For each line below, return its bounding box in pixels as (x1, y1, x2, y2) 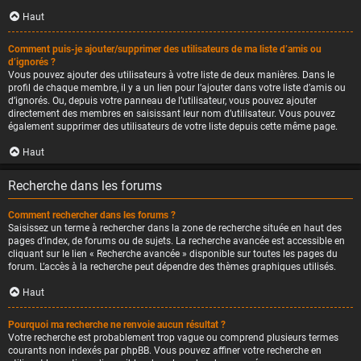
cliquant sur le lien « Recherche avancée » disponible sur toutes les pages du (8, 248, 338, 259)
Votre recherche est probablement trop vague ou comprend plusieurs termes (8, 332, 338, 343)
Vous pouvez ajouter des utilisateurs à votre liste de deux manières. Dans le (8, 69, 334, 81)
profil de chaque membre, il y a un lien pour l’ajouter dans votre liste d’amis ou (8, 82, 346, 93)
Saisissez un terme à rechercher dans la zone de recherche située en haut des (8, 222, 342, 234)
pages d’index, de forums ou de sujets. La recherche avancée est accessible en (8, 235, 345, 247)
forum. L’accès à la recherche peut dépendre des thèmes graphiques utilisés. (8, 261, 336, 272)
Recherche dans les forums (8, 178, 162, 193)
